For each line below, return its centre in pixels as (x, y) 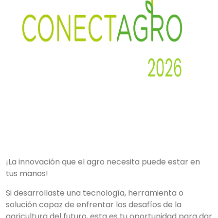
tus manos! (27, 173)
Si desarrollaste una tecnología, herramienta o (95, 193)
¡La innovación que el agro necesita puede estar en (103, 162)
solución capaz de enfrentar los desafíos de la (94, 205)
